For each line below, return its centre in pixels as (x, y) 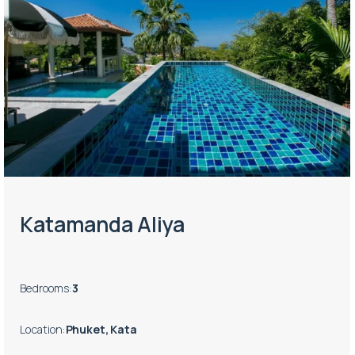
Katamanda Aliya (103, 224)
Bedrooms (45, 288)
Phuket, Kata (101, 330)
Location (42, 330)
